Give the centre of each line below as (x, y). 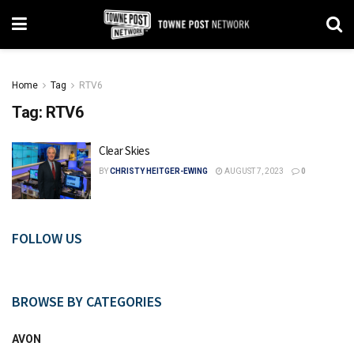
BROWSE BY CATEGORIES (87, 301)
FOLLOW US (47, 238)
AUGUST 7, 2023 (253, 171)
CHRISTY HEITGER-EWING (159, 171)
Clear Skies (124, 151)
